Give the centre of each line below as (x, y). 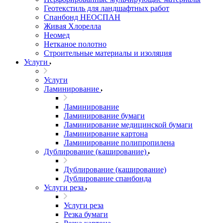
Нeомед (57, 35)
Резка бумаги (86, 214)
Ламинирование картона (106, 134)
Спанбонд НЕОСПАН (82, 17)
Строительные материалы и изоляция (108, 53)
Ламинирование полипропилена (119, 143)
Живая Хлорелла (72, 26)
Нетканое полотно (75, 44)
